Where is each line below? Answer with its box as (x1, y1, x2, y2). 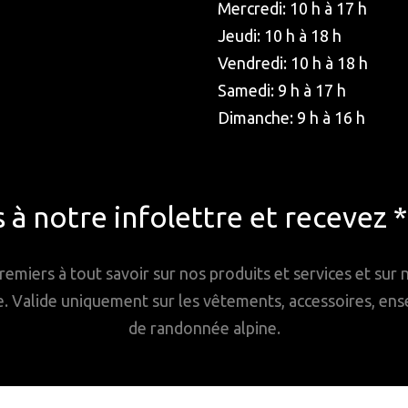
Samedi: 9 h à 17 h (218, 80, 346, 99)
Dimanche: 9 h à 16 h (218, 107, 365, 127)
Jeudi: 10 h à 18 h (218, 25, 342, 45)
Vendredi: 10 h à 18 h (218, 53, 368, 72)
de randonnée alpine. (127, 318, 280, 337)
